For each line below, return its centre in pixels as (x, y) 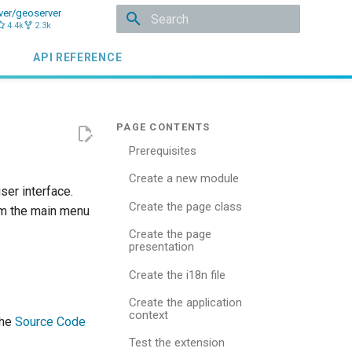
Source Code (50, 322)
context (148, 315)
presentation (161, 247)
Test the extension (177, 343)
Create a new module (184, 179)
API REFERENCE (78, 57)
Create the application (185, 302)
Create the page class (185, 206)
